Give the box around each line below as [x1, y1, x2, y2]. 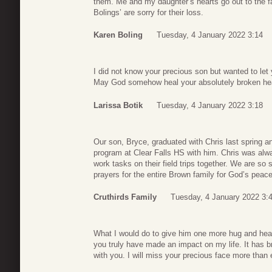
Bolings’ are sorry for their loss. [93, 7, 203, 17]
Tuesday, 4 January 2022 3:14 [157, 30, 263, 40]
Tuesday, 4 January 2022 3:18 [157, 100, 263, 110]
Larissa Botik [93, 100, 143, 110]
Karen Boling [93, 30, 143, 40]
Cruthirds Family [93, 192, 157, 202]
